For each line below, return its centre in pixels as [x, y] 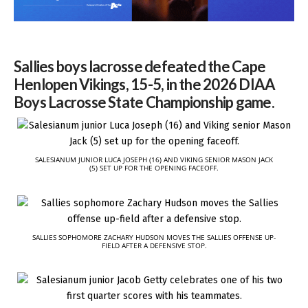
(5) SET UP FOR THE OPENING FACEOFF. [154, 168]
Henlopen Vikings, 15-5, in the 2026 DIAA [145, 84]
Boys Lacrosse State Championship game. [144, 102]
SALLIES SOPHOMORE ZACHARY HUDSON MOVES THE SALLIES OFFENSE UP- [154, 237]
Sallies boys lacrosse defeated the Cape [140, 66]
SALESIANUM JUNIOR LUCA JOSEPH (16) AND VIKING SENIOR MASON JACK [154, 160]
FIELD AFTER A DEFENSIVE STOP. [154, 245]
